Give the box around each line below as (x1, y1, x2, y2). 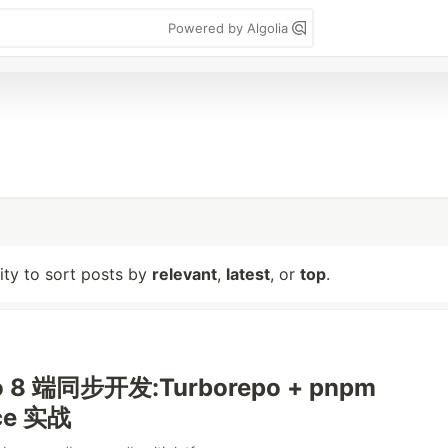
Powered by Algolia (168, 20, 292, 36)
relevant (152, 264, 217, 284)
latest (226, 264, 270, 284)
